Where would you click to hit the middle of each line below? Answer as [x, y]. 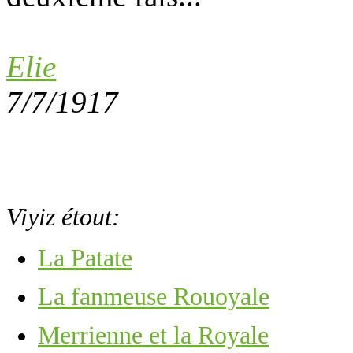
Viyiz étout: [63, 217]
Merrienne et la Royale [153, 335]
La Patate [85, 258]
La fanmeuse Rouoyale [154, 296]
